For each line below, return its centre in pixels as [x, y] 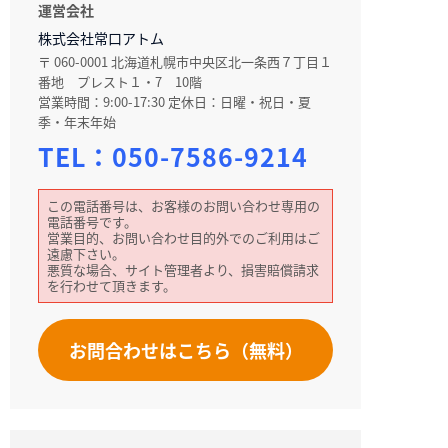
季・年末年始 [77, 121]
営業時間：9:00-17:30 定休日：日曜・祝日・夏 [174, 101]
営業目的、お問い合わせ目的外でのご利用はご [183, 237]
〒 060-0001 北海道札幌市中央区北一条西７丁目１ [185, 61]
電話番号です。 [92, 221]
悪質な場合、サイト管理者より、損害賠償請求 [183, 269]
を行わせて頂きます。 [111, 285]
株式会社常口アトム [101, 38]
